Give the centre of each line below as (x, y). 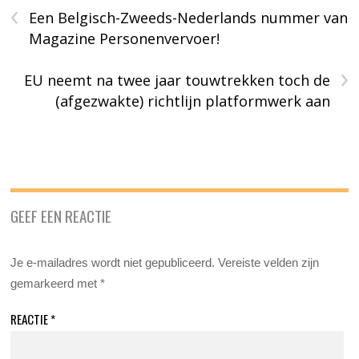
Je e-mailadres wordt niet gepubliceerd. (113, 262)
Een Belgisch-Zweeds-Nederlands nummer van (189, 17)
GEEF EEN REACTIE (61, 215)
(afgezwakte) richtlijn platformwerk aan (192, 101)
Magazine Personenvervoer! (125, 38)
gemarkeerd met (56, 283)
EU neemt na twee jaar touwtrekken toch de (177, 80)
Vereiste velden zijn (269, 262)
